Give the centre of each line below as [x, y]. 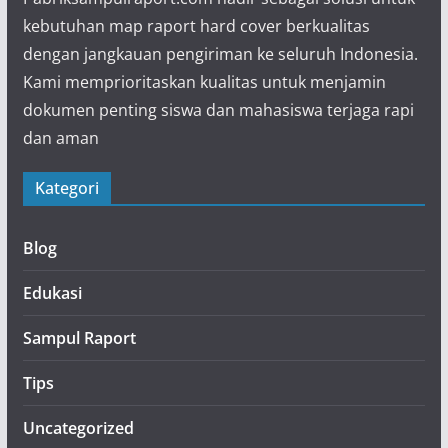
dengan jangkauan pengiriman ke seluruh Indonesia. [220, 54]
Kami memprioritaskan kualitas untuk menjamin [204, 82]
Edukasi [52, 293]
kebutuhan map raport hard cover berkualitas [196, 26]
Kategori [66, 188]
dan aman [60, 138]
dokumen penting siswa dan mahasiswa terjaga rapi [218, 110]
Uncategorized [78, 428]
